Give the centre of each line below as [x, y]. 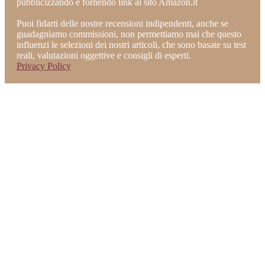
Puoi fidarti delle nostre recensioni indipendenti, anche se [122, 24]
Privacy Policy [44, 66]
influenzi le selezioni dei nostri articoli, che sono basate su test [131, 45]
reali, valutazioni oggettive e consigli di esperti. [104, 56]
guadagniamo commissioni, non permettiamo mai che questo [129, 34]
